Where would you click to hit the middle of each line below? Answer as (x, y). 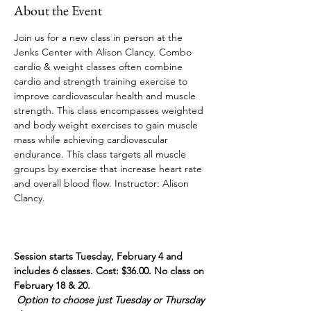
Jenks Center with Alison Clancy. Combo (104, 52)
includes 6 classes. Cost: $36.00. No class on (110, 271)
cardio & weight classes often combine (100, 67)
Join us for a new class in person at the (100, 37)
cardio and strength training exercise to (102, 81)
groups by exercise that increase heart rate (109, 169)
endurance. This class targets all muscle (101, 154)
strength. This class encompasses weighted (110, 110)
